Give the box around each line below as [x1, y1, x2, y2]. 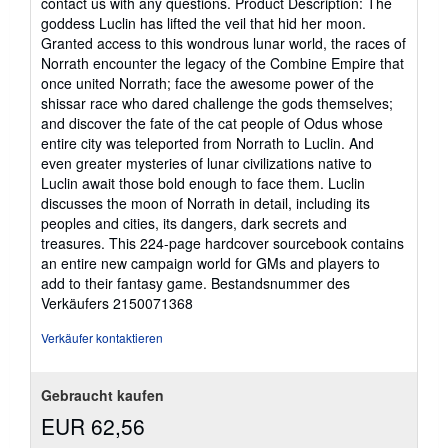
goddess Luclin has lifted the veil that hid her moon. [41, 13, 366, 33]
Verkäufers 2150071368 [41, 293, 193, 313]
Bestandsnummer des [211, 273, 350, 293]
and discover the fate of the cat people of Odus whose [41, 113, 383, 133]
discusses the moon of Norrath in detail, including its [41, 193, 370, 213]
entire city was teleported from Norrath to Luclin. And [41, 133, 374, 153]
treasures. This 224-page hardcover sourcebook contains [41, 233, 404, 253]
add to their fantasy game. [41, 273, 211, 293]
